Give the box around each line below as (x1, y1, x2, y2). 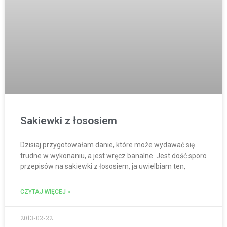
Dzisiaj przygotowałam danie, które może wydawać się (20, 141, 195, 149)
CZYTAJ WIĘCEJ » (20, 188, 70, 196)
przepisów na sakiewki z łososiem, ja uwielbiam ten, (20, 162, 185, 171)
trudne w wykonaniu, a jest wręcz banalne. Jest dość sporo (20, 152, 207, 160)
